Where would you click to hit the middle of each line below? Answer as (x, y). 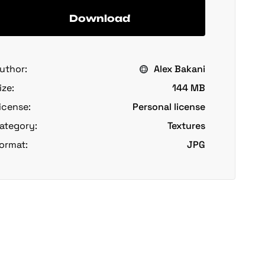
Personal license (169, 107)
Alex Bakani (180, 69)
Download (99, 18)
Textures (186, 126)
